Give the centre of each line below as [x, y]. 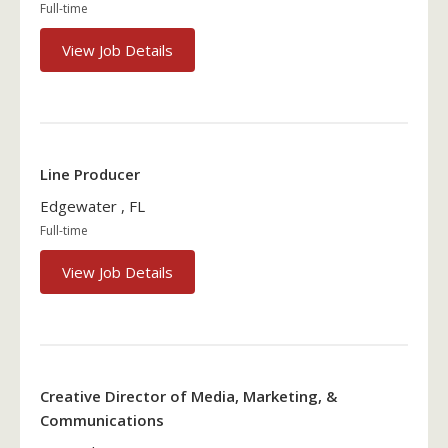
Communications [102, 420]
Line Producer [90, 174]
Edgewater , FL [92, 206]
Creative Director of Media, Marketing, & [188, 396]
